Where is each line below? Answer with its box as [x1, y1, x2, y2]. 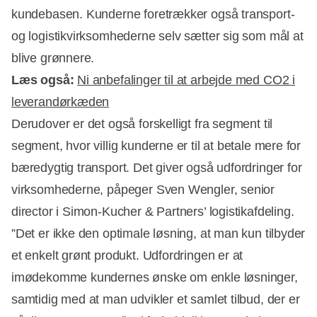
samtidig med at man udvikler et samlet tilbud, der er [11, 292, 300, 306]
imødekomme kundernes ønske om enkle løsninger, [11, 270, 298, 284]
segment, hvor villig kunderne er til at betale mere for [11, 138, 301, 153]
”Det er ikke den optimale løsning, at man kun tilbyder [11, 226, 306, 241]
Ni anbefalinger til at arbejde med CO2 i [77, 72, 296, 87]
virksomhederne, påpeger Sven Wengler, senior [11, 182, 275, 197]
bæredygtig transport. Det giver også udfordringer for [11, 160, 302, 175]
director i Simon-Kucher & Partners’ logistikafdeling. [11, 204, 294, 219]
